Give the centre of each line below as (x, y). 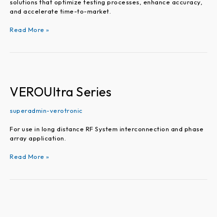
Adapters (24, 205)
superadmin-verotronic (46, 111)
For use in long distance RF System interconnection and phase (107, 129)
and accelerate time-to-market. (60, 11)
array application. (38, 138)
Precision (24, 196)
